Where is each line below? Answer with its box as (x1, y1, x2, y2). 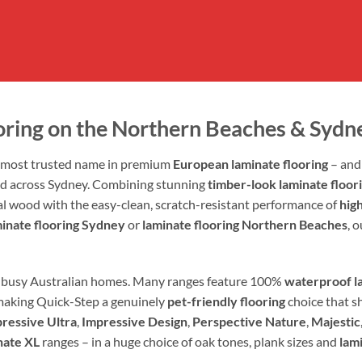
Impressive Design (82, 314, 187, 330)
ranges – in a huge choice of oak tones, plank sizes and (40, 334, 339, 350)
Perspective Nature (192, 314, 306, 330)
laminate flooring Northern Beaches (142, 216, 347, 232)
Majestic (311, 314, 360, 330)
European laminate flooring (173, 155, 328, 171)
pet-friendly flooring (167, 293, 285, 309)
